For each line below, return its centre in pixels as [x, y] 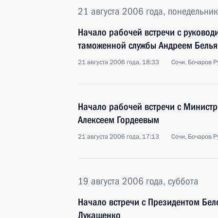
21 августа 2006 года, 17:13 [118, 137]
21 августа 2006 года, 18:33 [118, 62]
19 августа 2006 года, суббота [138, 181]
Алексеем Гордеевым [118, 120]
